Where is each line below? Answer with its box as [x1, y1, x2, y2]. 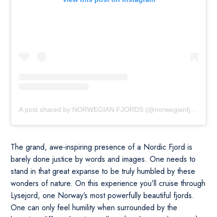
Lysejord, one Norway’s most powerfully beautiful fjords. [11, 190, 195, 201]
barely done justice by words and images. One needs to [11, 154, 196, 165]
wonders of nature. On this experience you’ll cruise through [11, 178, 206, 189]
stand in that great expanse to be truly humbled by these [11, 166, 196, 177]
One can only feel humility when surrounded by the [11, 202, 178, 214]
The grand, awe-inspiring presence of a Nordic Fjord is [11, 141, 193, 153]
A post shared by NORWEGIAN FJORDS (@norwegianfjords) [190, 106, 197, 114]
